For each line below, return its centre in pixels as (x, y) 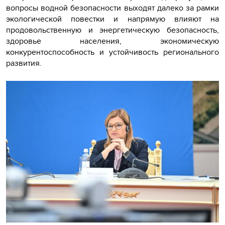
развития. (25, 63)
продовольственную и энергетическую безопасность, (113, 30)
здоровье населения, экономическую (113, 41)
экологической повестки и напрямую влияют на (113, 19)
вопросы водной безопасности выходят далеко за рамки (113, 8)
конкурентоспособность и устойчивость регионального (113, 52)
